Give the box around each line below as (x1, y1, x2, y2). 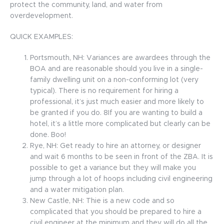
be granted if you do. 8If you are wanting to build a (30, 109, 202, 116)
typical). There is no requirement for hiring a (30, 87, 178, 94)
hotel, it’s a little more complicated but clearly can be (30, 120, 210, 127)
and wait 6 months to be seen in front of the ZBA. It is (30, 153, 213, 160)
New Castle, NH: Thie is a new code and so (30, 197, 174, 204)
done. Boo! (30, 131, 66, 138)
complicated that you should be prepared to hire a (30, 208, 201, 215)
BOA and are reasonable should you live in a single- (30, 65, 203, 72)
